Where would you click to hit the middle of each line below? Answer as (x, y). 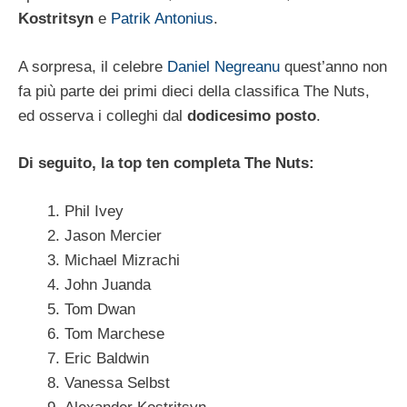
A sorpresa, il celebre (93, 66)
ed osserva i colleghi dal (103, 115)
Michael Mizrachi (122, 260)
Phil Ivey (94, 211)
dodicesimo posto (252, 115)
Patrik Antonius (162, 19)
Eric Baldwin (107, 358)
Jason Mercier (113, 235)
